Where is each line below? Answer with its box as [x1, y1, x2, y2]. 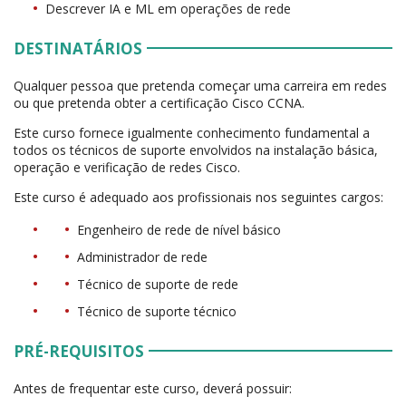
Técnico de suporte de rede [77, 275, 238, 294]
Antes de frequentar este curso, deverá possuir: [14, 380, 292, 398]
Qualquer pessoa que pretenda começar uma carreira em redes [14, 77, 387, 95]
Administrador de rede [77, 248, 208, 266]
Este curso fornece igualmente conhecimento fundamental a [14, 124, 370, 142]
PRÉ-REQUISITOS [14, 341, 144, 362]
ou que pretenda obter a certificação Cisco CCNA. [14, 94, 304, 112]
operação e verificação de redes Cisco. [14, 159, 240, 177]
